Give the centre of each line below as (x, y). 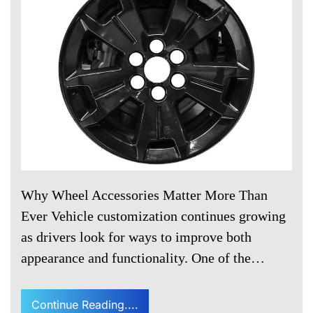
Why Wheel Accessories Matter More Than (144, 195)
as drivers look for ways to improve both (136, 237)
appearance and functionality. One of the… (143, 258)
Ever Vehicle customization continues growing (153, 216)
